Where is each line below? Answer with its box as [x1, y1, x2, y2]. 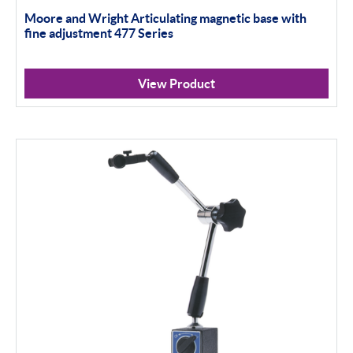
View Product [138, 76, 215, 91]
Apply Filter [133, 68, 199, 83]
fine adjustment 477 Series [24, 26, 173, 41]
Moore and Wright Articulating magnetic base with [24, 11, 307, 26]
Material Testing [43, 24, 144, 41]
